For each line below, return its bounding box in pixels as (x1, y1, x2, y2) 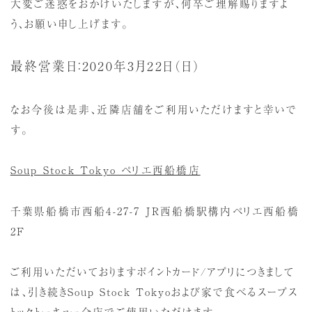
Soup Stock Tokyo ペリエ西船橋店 (10, 162, 201, 178)
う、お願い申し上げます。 (10, 15, 130, 31)
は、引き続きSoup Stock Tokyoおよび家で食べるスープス (10, 284, 298, 299)
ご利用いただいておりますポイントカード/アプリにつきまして (10, 264, 295, 279)
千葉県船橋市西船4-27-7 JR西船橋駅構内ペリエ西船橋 (10, 203, 299, 218)
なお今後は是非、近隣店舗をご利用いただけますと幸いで (10, 101, 298, 116)
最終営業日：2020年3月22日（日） (10, 57, 201, 75)
